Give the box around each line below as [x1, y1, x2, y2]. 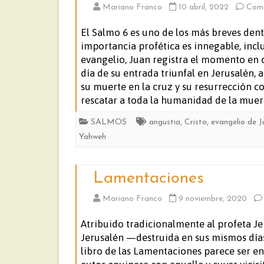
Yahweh [79, 133, 106, 141]
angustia [149, 118, 180, 127]
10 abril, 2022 [179, 3, 229, 12]
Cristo [184, 118, 207, 127]
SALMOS [91, 118, 127, 127]
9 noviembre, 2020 [179, 194, 247, 203]
